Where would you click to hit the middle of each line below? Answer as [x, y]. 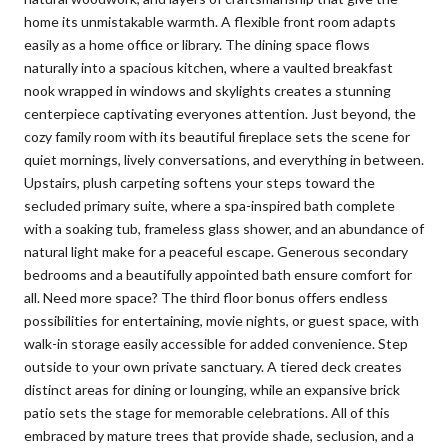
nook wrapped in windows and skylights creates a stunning [207, 90]
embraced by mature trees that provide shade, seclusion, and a [219, 435]
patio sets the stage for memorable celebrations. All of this [207, 412]
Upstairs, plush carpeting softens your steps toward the [199, 182]
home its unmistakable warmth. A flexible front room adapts [210, 21]
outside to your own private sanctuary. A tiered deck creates [213, 366]
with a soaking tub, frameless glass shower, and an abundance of [224, 228]
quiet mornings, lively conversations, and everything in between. [224, 159]
